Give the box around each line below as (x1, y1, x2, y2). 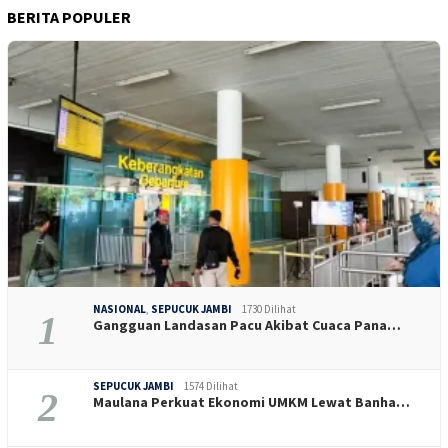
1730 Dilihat (242, 301, 296, 316)
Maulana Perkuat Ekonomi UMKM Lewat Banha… (93, 392, 410, 411)
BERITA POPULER (7, 6, 131, 27)
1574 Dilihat (184, 378, 238, 393)
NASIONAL (93, 301, 146, 316)
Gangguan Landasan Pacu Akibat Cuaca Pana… (93, 315, 401, 334)
